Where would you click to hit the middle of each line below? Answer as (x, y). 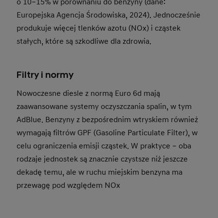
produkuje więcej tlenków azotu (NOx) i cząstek (99, 28)
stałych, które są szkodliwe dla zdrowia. (84, 42)
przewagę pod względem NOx (69, 186)
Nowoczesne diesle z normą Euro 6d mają (89, 94)
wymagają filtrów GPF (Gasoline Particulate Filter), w (107, 133)
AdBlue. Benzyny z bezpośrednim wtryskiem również (108, 120)
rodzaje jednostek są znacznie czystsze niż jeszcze (102, 159)
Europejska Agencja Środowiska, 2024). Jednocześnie (109, 15)
